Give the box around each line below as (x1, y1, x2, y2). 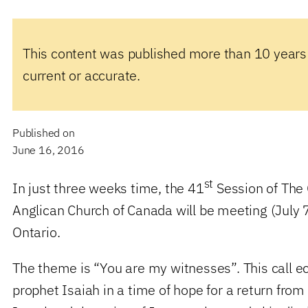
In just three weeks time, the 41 (12, 178, 204, 197)
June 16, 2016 (12, 142, 85, 157)
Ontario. (12, 222, 60, 241)
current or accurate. (23, 65, 141, 85)
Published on (12, 125, 78, 140)
